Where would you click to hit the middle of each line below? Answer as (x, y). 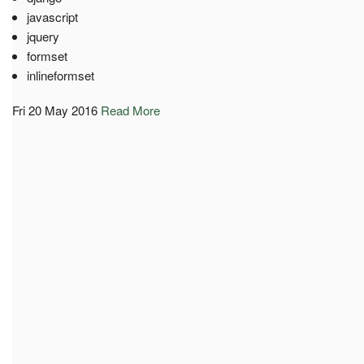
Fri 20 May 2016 (55, 110)
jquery (43, 36)
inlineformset (60, 75)
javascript (52, 16)
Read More (130, 110)
